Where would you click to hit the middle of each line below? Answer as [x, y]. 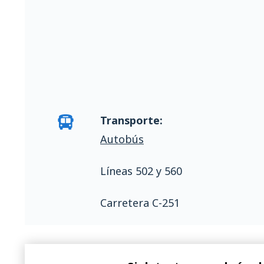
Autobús [122, 139]
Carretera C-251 [140, 203]
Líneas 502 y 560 [141, 171]
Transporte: [131, 120]
